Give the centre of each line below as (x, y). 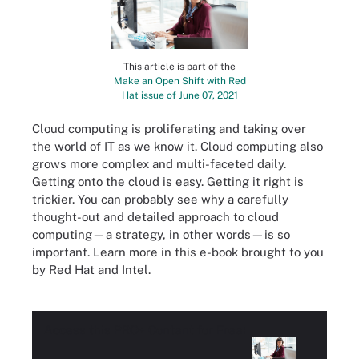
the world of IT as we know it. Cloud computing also (177, 147)
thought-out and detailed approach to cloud (155, 217)
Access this (79, 330)
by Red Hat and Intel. (91, 270)
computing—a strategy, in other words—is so (161, 235)
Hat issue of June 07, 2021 (179, 95)
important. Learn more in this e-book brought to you (178, 252)
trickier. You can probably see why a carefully (160, 200)
